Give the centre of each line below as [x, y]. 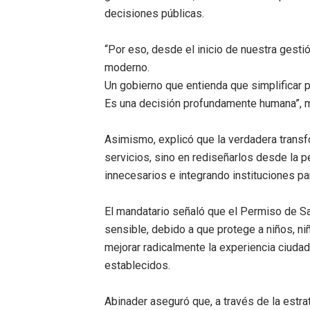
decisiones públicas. [154, 13]
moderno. [128, 67]
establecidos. [137, 265]
